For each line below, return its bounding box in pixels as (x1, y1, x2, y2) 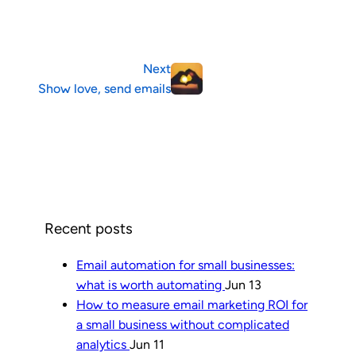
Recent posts (44, 219, 133, 238)
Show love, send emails (38, 80, 171, 96)
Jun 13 (225, 277, 261, 293)
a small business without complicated (76, 317, 289, 333)
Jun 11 (130, 337, 164, 353)
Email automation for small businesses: (76, 257, 295, 273)
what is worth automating (76, 277, 225, 293)
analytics (76, 337, 130, 353)
